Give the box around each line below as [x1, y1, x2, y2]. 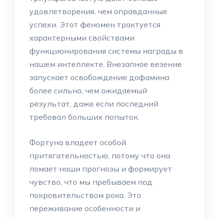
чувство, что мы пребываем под [29, 177, 153, 187]
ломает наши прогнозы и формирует [29, 164, 172, 174]
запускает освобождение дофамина [29, 72, 169, 82]
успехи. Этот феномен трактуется [29, 20, 160, 29]
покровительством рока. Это [29, 190, 141, 200]
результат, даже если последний [29, 99, 158, 109]
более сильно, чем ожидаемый [29, 86, 147, 95]
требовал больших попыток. [29, 112, 139, 122]
